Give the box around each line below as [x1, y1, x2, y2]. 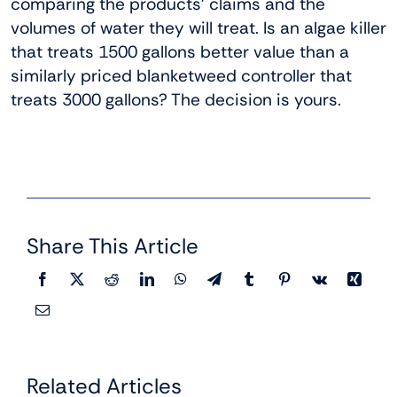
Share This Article [27, 232, 198, 261]
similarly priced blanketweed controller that [11, 65, 352, 88]
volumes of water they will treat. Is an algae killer [11, 17, 386, 40]
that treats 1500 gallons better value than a [11, 41, 349, 64]
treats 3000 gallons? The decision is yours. [11, 89, 341, 112]
